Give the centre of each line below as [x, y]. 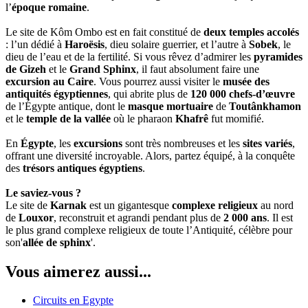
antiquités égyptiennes [57, 93]
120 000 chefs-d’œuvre [243, 93]
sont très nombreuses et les [183, 143]
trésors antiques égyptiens [82, 168]
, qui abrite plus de [149, 93]
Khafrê [192, 118]
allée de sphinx [57, 242]
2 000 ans [245, 217]
